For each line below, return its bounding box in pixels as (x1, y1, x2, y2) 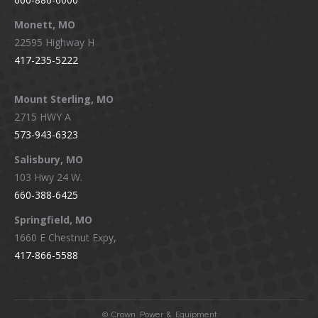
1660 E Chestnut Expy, (14, 230, 116, 244)
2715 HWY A (14, 109, 71, 124)
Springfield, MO (14, 212, 92, 226)
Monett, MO (14, 17, 78, 31)
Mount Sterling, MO (14, 92, 116, 106)
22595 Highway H (14, 35, 94, 49)
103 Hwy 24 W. (14, 170, 82, 184)
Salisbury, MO (14, 152, 83, 166)
